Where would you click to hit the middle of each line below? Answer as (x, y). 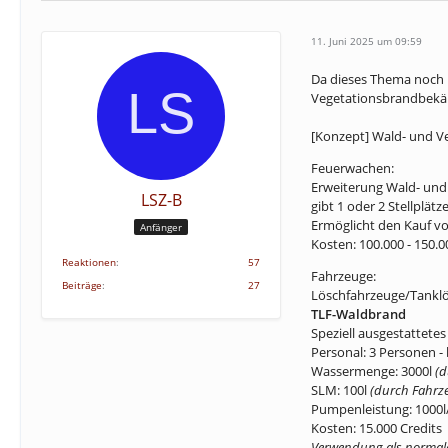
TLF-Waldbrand (358, 314)
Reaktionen (89, 262)
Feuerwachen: (352, 168)
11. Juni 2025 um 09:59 (366, 40)
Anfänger (161, 226)
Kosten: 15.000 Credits (376, 428)
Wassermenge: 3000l (373, 371)
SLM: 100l (340, 390)
